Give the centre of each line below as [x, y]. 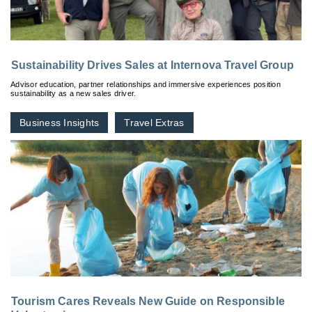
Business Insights [60, 123]
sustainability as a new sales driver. [73, 94]
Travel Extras [154, 123]
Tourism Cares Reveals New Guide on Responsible [148, 302]
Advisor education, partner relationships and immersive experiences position [146, 85]
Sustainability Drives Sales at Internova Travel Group [153, 65]
